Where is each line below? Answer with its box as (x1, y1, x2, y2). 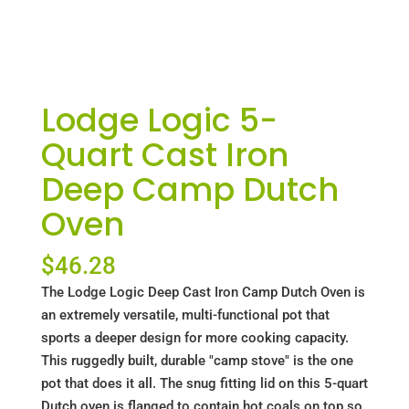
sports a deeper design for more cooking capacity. (40, 330, 349, 347)
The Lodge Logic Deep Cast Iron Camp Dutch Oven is (40, 284, 365, 301)
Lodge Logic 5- (40, 98, 278, 143)
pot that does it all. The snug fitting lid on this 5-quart (40, 375, 368, 393)
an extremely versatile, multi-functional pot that (40, 307, 330, 324)
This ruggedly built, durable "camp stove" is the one (40, 352, 353, 370)
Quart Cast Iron (40, 132, 288, 178)
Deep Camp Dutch (40, 167, 339, 213)
